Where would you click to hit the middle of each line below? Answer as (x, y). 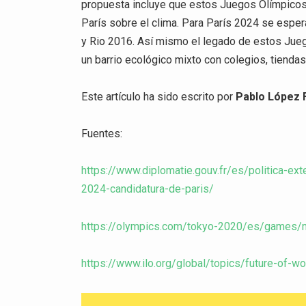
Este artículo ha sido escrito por (159, 96)
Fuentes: (103, 134)
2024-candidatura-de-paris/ (148, 189)
